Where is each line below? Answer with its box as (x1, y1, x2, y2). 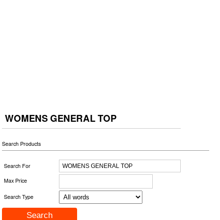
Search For (4, 162, 31, 169)
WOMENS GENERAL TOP (5, 111, 117, 125)
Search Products (2, 139, 41, 147)
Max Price (4, 176, 27, 184)
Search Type (4, 192, 34, 200)
